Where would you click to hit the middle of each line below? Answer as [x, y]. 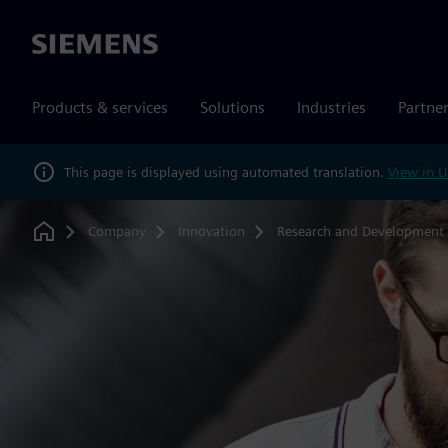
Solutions [232, 107]
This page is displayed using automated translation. [226, 171]
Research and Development [360, 230]
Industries [331, 107]
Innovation [211, 230]
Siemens [61, 45]
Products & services [100, 107]
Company [116, 230]
